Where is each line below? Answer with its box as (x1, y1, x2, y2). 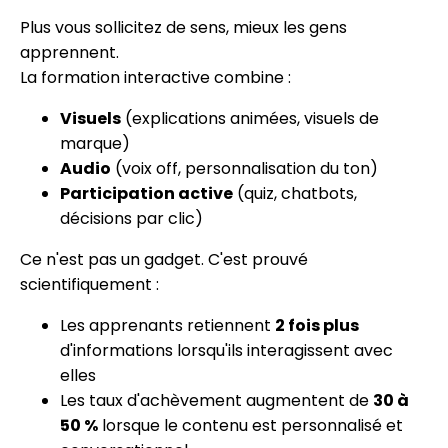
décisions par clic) (60, 207, 203, 231)
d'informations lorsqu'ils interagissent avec (60, 339, 393, 363)
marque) (60, 132, 130, 156)
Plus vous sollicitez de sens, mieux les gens (20, 16, 347, 40)
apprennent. (20, 41, 119, 65)
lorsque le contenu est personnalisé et (98, 414, 403, 438)
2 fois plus (275, 314, 359, 338)
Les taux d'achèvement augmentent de (60, 389, 373, 413)
